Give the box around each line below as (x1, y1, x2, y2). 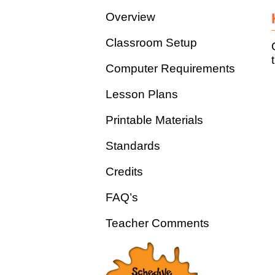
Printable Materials (106, 114, 203, 126)
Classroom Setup (106, 36, 197, 49)
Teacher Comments (106, 217, 209, 230)
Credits (106, 165, 143, 178)
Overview (106, 10, 155, 23)
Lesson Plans (106, 88, 178, 101)
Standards (106, 139, 160, 152)
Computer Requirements (106, 62, 235, 75)
